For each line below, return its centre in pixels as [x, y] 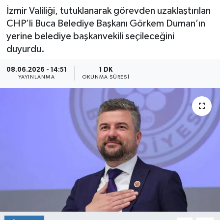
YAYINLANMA [36, 77]
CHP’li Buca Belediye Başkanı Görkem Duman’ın [106, 23]
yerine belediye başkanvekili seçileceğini [90, 36]
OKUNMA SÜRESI [106, 77]
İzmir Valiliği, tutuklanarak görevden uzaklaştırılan [108, 11]
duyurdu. [25, 49]
